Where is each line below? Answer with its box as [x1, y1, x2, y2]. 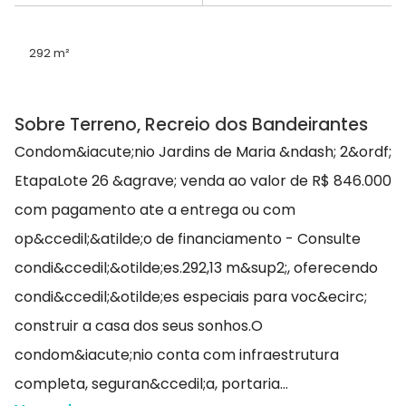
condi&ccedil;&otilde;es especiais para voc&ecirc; [14, 286, 367, 308]
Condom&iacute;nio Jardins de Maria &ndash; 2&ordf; [14, 141, 391, 163]
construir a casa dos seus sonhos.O [14, 315, 263, 337]
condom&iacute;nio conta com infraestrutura [14, 344, 339, 366]
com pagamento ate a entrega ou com [14, 199, 295, 221]
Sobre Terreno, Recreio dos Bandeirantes [14, 112, 368, 138]
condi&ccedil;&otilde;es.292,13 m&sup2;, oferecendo [14, 257, 378, 279]
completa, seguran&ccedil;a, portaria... [14, 373, 288, 395]
